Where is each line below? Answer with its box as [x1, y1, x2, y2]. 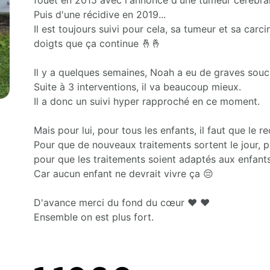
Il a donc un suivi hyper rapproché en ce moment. [34, 95, 260, 107]
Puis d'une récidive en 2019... [34, 8, 166, 20]
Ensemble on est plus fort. [34, 211, 154, 223]
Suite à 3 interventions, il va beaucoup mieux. [34, 81, 241, 93]
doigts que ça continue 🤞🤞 [34, 37, 161, 49]
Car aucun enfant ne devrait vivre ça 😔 [34, 168, 213, 180]
